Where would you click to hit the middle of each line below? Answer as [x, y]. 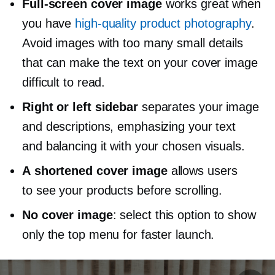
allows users [202, 170]
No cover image [68, 215]
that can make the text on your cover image [140, 62]
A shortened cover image [95, 170]
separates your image [198, 107]
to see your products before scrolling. [122, 190]
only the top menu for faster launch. [118, 234]
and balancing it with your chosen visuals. [134, 146]
